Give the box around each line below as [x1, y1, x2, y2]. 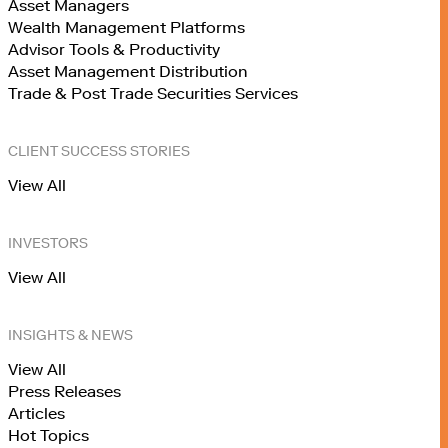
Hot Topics [8, 426, 89, 445]
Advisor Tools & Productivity [8, 40, 220, 59]
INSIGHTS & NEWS [8, 327, 133, 344]
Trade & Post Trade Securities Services [8, 84, 298, 103]
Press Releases [8, 382, 121, 401]
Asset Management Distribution [8, 62, 248, 81]
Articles [8, 404, 65, 423]
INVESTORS [8, 235, 88, 252]
